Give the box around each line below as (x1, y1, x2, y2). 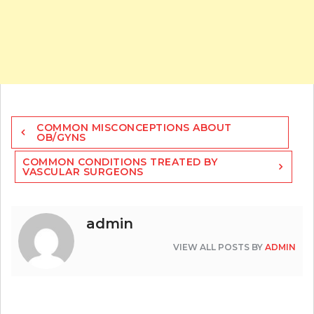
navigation (11, 129, 78, 145)
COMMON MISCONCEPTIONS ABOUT (36, 121, 232, 135)
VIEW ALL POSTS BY (173, 242, 265, 253)
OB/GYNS (36, 131, 86, 144)
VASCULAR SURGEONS (22, 165, 144, 179)
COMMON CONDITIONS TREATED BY (22, 156, 217, 169)
